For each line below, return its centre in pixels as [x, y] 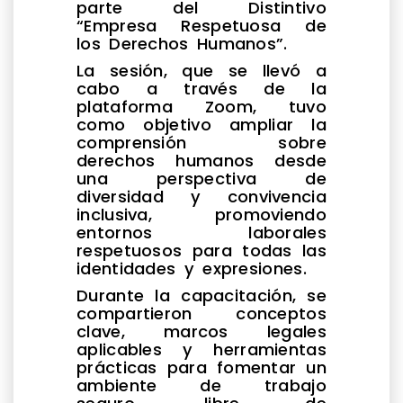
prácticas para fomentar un [201, 367]
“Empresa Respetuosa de [201, 25]
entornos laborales [201, 232]
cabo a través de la [201, 88]
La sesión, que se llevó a [201, 70]
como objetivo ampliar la [201, 124]
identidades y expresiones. [192, 268]
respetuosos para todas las [201, 250]
